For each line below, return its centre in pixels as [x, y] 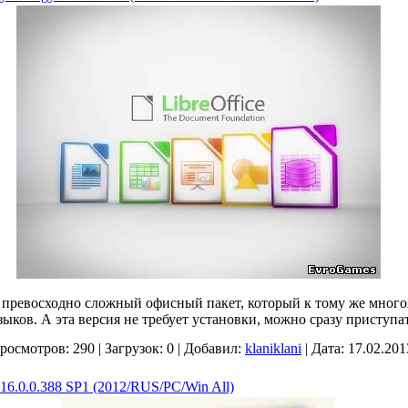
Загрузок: [134, 348]
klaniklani [273, 348]
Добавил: [213, 348]
